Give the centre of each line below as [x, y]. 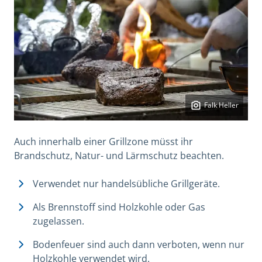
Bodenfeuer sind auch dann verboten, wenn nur [139, 245]
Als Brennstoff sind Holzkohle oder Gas [119, 207]
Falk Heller [221, 105]
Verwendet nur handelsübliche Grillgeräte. [126, 184]
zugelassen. [58, 221]
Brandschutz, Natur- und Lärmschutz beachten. [119, 156]
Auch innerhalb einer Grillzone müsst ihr [104, 142]
